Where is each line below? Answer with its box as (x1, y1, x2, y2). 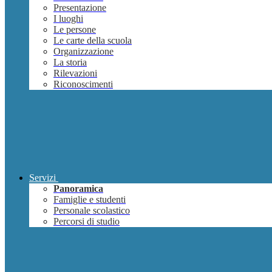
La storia (53, 57, 87, 68)
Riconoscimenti (53, 79, 113, 90)
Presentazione (53, 2, 106, 13)
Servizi (29, 172, 56, 183)
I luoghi (53, 13, 83, 24)
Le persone (53, 24, 96, 35)
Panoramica (53, 183, 103, 194)
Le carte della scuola (53, 35, 132, 46)
